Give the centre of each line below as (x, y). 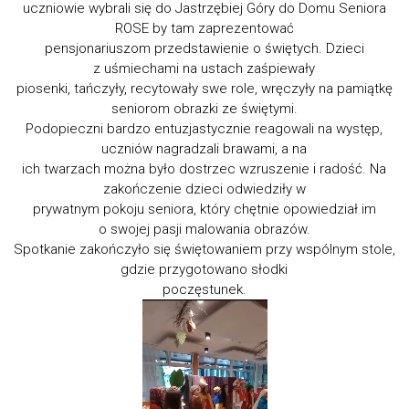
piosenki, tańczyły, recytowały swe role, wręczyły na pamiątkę (204, 88)
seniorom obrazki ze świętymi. (204, 108)
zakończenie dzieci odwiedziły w (204, 189)
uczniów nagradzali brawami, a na (204, 148)
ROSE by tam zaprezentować (204, 28)
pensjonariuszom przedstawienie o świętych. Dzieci (204, 48)
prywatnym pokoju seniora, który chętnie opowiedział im (204, 209)
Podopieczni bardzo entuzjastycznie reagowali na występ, (204, 128)
